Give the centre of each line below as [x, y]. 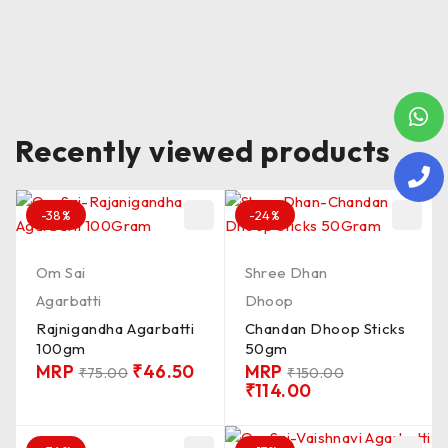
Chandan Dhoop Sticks [325, 328]
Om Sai [61, 272]
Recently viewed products [203, 151]
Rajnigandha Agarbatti [115, 328]
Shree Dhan [286, 272]
